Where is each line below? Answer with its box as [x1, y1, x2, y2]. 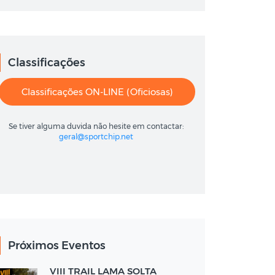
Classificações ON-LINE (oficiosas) [21, 86, 173, 98]
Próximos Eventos [8, 239, 106, 252]
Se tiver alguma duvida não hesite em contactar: [8, 122, 184, 131]
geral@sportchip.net [58, 132, 133, 141]
